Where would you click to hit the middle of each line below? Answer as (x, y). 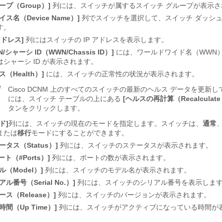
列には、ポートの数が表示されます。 (110, 158)
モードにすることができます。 (80, 133)
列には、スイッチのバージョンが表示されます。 (133, 195)
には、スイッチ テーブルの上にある (65, 99)
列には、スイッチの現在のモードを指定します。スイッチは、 (106, 123)
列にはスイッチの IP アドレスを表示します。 (96, 40)
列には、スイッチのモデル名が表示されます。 (117, 170)
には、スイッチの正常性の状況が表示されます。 (121, 74)
